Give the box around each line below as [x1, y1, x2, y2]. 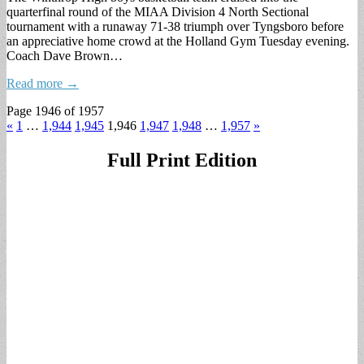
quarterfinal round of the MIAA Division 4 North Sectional [6, 4, 309, 19]
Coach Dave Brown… [6, 48, 123, 63]
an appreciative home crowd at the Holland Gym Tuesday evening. [6, 33, 349, 48]
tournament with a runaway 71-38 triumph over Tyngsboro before [6, 19, 344, 33]
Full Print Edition [107, 149, 257, 171]
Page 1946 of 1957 [6, 103, 104, 118]
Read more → [6, 76, 79, 90]
